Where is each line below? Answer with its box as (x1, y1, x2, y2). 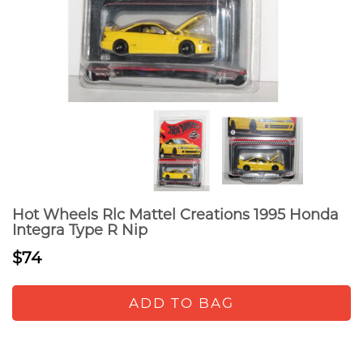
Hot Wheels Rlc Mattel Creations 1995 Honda (12, 206, 339, 224)
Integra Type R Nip (12, 221, 147, 239)
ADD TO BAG (129, 295, 234, 311)
